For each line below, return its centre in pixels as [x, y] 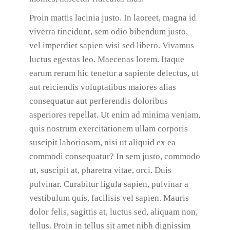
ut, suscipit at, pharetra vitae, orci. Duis [100, 170]
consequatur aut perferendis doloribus [98, 101]
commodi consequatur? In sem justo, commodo [114, 156]
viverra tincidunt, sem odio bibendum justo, [108, 32]
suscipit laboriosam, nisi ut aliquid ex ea [102, 142]
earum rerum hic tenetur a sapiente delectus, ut [114, 73]
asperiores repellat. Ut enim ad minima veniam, [114, 115]
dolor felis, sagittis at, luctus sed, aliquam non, [113, 212]
